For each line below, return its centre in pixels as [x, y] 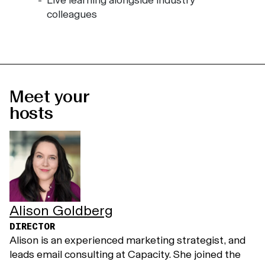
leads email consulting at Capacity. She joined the [125, 254]
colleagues [72, 14]
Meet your [49, 96]
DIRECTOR [32, 226]
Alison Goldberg [61, 210]
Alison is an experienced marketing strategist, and [127, 240]
